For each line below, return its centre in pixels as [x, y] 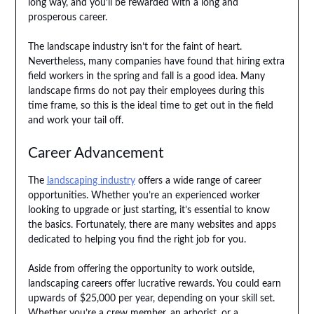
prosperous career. [67, 18]
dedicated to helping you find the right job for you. [137, 240]
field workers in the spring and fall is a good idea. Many [146, 77]
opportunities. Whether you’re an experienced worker [144, 196]
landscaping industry [91, 181]
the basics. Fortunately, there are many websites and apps [152, 225]
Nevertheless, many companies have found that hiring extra [156, 62]
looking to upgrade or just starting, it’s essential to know [149, 211]
